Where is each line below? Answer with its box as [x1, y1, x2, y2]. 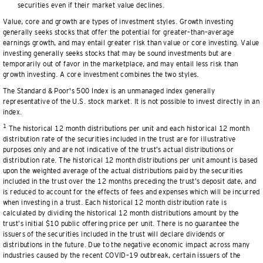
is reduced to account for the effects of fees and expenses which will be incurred [3, 188, 260, 196]
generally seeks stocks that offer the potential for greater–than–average [3, 28, 234, 36]
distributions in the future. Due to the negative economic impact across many [3, 241, 250, 249]
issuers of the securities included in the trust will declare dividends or [3, 230, 225, 238]
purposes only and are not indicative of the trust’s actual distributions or [3, 146, 234, 154]
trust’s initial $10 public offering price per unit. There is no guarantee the [3, 220, 240, 228]
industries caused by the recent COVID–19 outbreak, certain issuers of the [3, 251, 241, 259]
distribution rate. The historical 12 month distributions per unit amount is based [3, 156, 258, 164]
